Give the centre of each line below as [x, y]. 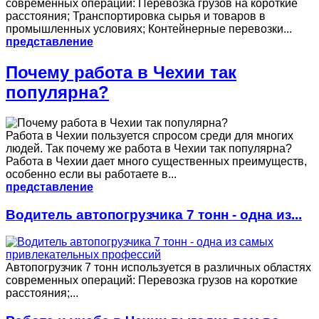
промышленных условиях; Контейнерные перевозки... [149, 29]
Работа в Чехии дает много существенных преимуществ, [156, 161]
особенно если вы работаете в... [91, 174]
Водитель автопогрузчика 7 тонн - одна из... [154, 214]
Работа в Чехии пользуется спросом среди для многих [150, 135]
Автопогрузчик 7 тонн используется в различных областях [158, 268]
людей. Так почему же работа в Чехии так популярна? [149, 148]
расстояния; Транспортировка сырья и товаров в [136, 16]
